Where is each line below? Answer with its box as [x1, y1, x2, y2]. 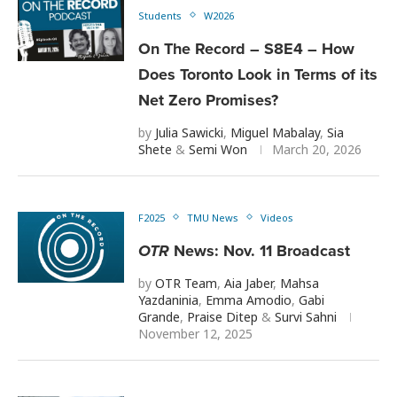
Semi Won [189, 140, 247, 158]
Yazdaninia [138, 291, 198, 308]
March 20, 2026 [272, 140, 362, 158]
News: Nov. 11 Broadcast [169, 238, 350, 262]
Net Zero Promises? [138, 88, 278, 112]
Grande [138, 307, 180, 325]
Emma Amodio [206, 291, 292, 308]
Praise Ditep [187, 307, 258, 325]
